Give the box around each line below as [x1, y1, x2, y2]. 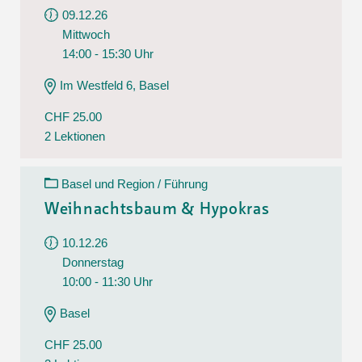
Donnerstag [62, 255, 124, 269]
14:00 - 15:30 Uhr [62, 46, 154, 61]
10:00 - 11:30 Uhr [62, 274, 153, 288]
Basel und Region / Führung [61, 176, 208, 191]
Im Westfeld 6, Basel [60, 78, 169, 92]
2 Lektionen [44, 128, 105, 143]
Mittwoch [62, 27, 110, 41]
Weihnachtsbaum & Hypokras [44, 201, 270, 218]
